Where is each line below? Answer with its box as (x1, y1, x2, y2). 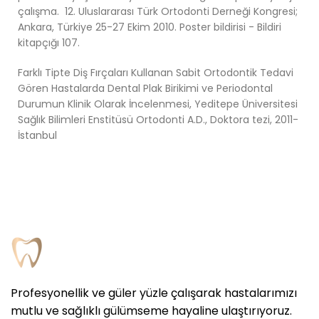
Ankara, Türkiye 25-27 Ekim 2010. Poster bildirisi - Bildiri (18, 20, 281, 35)
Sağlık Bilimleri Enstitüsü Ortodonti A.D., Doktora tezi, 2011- (18, 113, 298, 127)
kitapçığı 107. (18, 36, 80, 51)
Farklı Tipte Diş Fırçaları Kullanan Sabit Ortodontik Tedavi (18, 66, 293, 80)
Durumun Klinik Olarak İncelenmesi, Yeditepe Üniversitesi (18, 97, 298, 112)
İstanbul (18, 128, 57, 143)
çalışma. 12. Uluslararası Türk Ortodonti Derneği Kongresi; (18, 4, 298, 19)
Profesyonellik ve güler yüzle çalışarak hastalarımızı (11, 285, 297, 302)
